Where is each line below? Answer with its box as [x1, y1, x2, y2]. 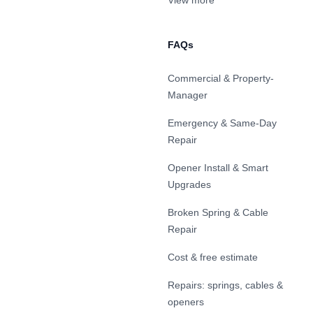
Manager [168, 89, 208, 101]
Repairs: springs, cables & [168, 279, 283, 291]
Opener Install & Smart [168, 162, 268, 173]
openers [168, 296, 204, 307]
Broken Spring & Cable [168, 207, 268, 218]
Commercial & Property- [168, 73, 274, 84]
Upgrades [168, 179, 211, 190]
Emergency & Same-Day [168, 117, 277, 129]
